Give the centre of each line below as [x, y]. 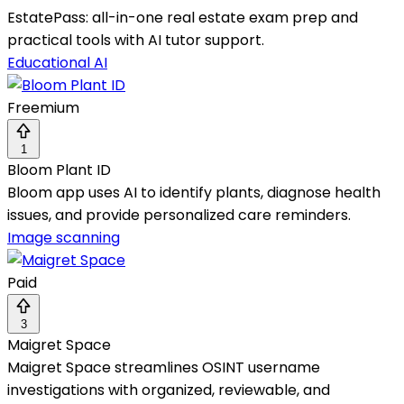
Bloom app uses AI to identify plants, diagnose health [194, 193]
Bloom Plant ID [59, 170]
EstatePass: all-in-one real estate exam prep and [183, 18]
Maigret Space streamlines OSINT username [164, 368]
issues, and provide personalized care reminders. [179, 216]
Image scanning [64, 238]
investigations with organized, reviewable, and [169, 390]
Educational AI [57, 63]
